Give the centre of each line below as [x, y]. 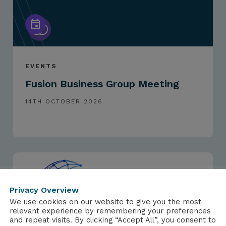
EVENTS [41, 66]
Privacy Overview [44, 190]
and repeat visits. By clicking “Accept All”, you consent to [113, 220]
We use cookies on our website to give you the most [105, 202]
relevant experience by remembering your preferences [110, 211]
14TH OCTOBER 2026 [64, 102]
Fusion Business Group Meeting [102, 84]
